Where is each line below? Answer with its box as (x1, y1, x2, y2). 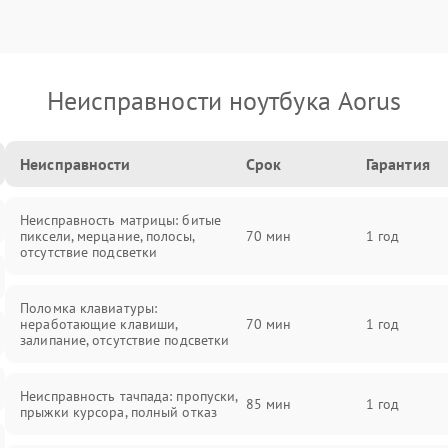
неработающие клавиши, (20, 315, 178, 333)
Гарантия (365, 154, 430, 174)
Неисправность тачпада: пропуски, (20, 387, 238, 405)
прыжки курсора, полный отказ (20, 403, 217, 421)
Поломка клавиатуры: (20, 299, 158, 317)
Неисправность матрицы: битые (20, 211, 221, 229)
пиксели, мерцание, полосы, (20, 227, 194, 245)
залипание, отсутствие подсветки (20, 331, 230, 349)
